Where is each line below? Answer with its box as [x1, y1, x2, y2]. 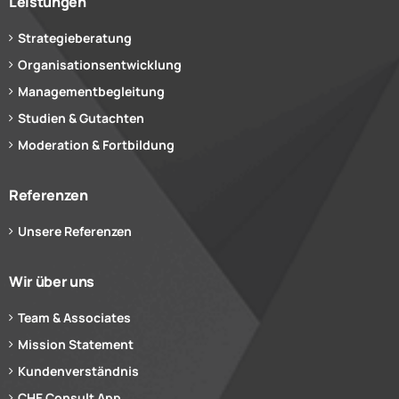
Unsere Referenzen [18, 223, 132, 240]
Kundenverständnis [18, 362, 139, 380]
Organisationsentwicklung [18, 56, 182, 74]
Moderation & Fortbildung [18, 136, 175, 154]
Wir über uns [9, 272, 95, 292]
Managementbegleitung [18, 83, 165, 101]
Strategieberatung [18, 29, 132, 47]
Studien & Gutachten [18, 110, 144, 127]
